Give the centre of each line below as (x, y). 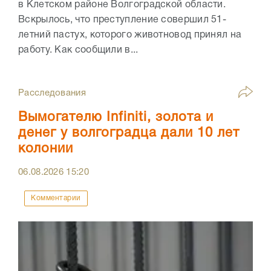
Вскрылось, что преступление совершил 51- (122, 20)
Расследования (52, 93)
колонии (46, 149)
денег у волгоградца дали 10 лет (129, 133)
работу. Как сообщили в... (78, 51)
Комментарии (56, 198)
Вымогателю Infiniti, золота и (116, 118)
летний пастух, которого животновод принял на (130, 35)
